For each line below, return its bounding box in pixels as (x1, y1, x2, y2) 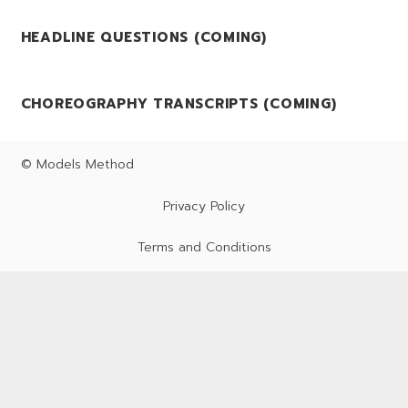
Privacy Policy (163, 196, 245, 216)
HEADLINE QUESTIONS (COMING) (20, 26, 267, 47)
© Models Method (20, 155, 134, 174)
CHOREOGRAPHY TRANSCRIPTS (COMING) (20, 93, 337, 114)
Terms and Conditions (137, 238, 271, 257)
